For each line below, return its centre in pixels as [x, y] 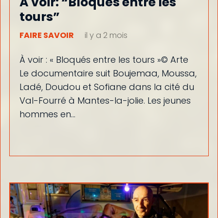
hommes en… [47, 114]
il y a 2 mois [106, 36]
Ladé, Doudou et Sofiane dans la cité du [107, 87]
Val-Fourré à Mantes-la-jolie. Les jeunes [105, 100]
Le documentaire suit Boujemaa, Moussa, [108, 73]
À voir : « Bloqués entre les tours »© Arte [104, 59]
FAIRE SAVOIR [46, 36]
